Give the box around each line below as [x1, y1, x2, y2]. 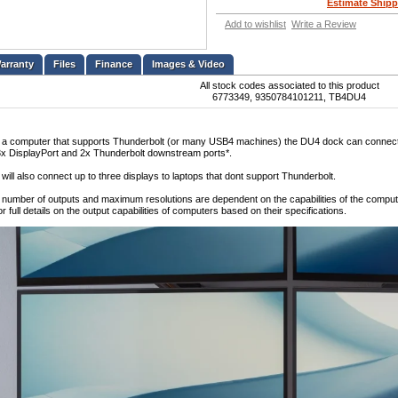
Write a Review [291, 19, 356, 30]
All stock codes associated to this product [199, 80, 379, 91]
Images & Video [152, 59, 225, 69]
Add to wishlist [225, 19, 286, 30]
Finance [95, 59, 132, 69]
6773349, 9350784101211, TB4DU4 [212, 92, 366, 102]
